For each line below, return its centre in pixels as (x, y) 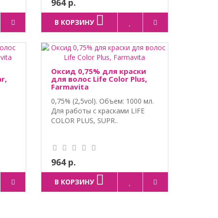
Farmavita (70, 86)
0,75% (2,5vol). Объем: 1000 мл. (102, 101)
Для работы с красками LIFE (98, 110)
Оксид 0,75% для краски (98, 71)
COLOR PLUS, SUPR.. (84, 120)
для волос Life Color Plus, (99, 79)
